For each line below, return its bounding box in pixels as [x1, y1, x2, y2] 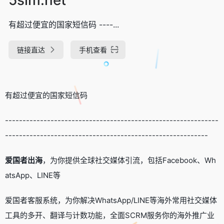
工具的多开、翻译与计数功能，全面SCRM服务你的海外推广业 [5, 210, 214, 220]
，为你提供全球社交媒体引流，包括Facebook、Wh [42, 155, 216, 165]
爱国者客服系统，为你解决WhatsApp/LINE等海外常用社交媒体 [5, 195, 217, 205]
